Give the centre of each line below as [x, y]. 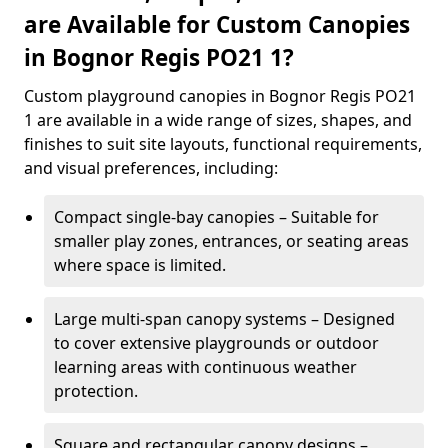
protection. [96, 391]
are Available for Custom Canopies [217, 24]
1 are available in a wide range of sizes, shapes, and [218, 120]
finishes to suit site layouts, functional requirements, [223, 144]
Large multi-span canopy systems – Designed [224, 319]
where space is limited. [140, 265]
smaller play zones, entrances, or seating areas [231, 241]
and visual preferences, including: [151, 168]
